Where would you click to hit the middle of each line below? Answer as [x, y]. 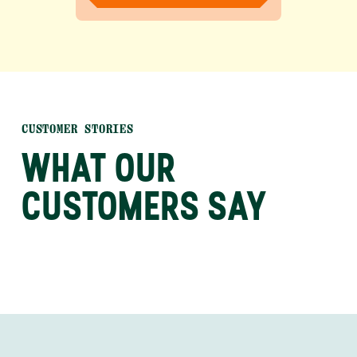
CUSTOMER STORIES [78, 129]
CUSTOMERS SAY [145, 206]
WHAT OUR [99, 167]
